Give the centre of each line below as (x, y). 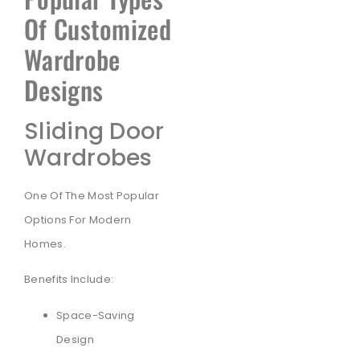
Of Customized (98, 28)
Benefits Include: (69, 280)
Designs (64, 89)
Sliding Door (94, 131)
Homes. (45, 243)
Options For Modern (78, 219)
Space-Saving (96, 315)
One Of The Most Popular (92, 195)
